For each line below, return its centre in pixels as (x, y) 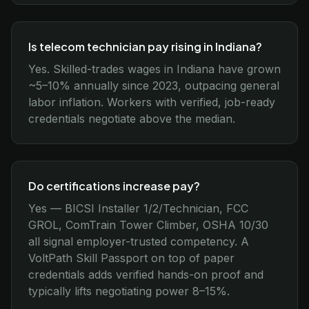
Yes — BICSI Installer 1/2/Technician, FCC (138, 208)
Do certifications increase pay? (114, 186)
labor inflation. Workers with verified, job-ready (152, 102)
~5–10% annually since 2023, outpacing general (154, 86)
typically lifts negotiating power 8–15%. (129, 291)
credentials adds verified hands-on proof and (146, 275)
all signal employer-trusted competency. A (139, 241)
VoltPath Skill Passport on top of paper (131, 258)
